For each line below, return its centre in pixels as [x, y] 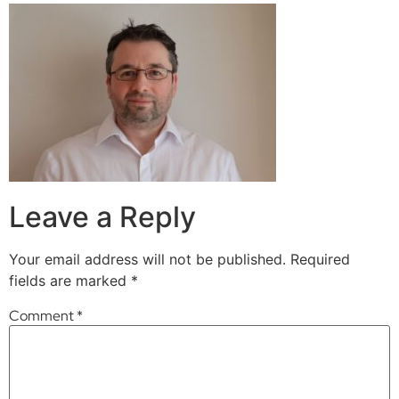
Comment [43, 315]
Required [320, 259]
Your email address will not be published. [147, 259]
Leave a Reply [102, 216]
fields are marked [70, 280]
